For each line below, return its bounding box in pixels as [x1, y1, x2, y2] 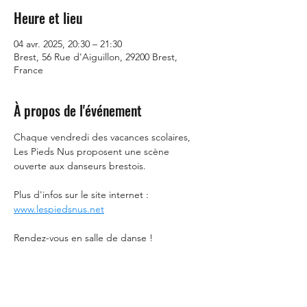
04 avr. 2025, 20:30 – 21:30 [14, 38, 122, 50]
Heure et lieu [14, 8, 82, 28]
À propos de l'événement [14, 100, 142, 121]
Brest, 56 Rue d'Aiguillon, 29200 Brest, [14, 51, 177, 63]
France [14, 64, 43, 76]
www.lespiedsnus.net [14, 203, 104, 215]
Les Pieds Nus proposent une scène [14, 145, 172, 158]
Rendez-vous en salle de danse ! [14, 232, 153, 244]
